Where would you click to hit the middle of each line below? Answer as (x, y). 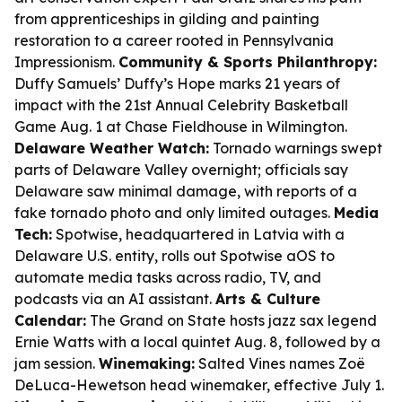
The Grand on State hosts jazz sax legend (232, 320)
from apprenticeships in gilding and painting (167, 19)
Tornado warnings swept (296, 148)
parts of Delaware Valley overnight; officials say (181, 170)
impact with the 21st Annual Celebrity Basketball (181, 105)
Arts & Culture (268, 299)
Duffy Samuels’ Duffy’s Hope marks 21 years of (177, 83)
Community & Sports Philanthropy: (248, 62)
